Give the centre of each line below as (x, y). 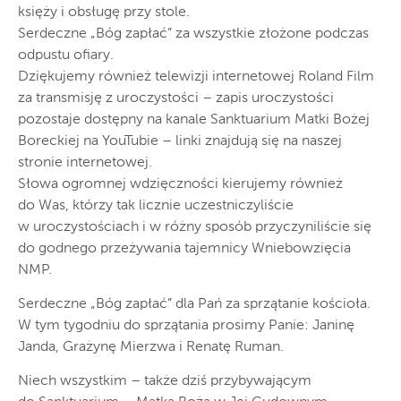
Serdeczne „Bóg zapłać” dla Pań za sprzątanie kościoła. (194, 304)
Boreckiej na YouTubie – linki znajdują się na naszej (180, 141)
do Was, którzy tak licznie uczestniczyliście (156, 206)
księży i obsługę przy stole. (104, 13)
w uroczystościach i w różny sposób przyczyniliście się (195, 227)
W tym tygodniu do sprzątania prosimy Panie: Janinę (186, 326)
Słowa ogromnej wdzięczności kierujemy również (180, 184)
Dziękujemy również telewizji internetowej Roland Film (196, 77)
